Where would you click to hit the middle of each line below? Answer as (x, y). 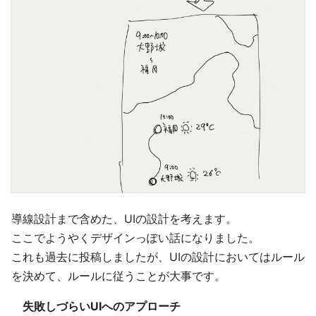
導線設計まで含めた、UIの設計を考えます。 (124, 219)
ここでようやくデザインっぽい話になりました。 (135, 238)
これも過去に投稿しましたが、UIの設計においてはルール (158, 257)
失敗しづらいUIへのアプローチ (102, 306)
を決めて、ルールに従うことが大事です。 (119, 276)
